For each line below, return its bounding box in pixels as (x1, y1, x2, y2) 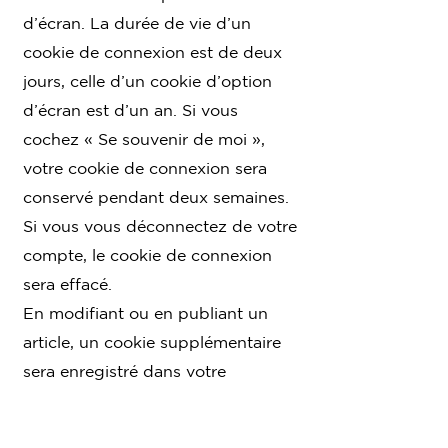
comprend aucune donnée (23, 419, 230, 438)
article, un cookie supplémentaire (23, 332, 281, 351)
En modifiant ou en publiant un (23, 303, 268, 322)
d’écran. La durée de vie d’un (23, 13, 251, 32)
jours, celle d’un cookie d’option (23, 71, 272, 90)
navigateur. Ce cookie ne (23, 390, 214, 409)
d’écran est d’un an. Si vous (23, 100, 238, 119)
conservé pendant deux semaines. (23, 187, 289, 206)
